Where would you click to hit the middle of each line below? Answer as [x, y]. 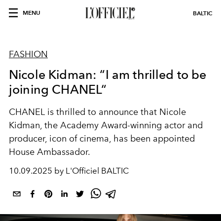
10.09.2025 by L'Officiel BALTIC [69, 171]
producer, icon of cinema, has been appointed [102, 139]
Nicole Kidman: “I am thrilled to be [108, 74]
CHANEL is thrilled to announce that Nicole [97, 112]
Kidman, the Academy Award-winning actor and [106, 125]
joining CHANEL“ [58, 89]
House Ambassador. [50, 152]
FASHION [28, 54]
